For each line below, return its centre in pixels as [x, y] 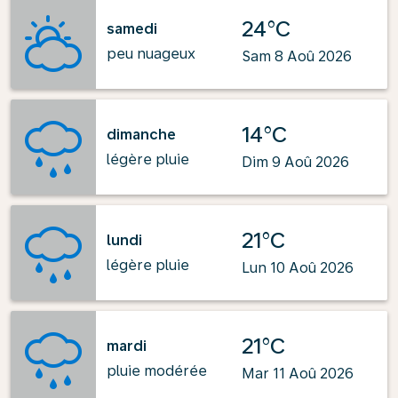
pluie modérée [157, 370]
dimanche [141, 134]
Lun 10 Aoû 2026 [298, 268]
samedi [132, 28]
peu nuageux [151, 53]
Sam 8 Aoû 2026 [297, 56]
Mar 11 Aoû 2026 [298, 374]
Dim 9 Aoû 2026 [295, 162]
